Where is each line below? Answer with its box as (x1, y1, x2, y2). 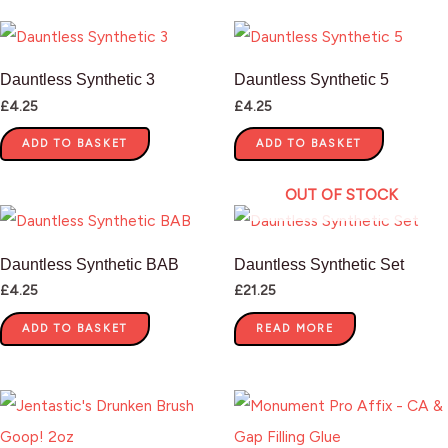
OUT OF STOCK (284, 185, 398, 204)
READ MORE (256, 321, 334, 335)
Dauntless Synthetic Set (234, 255, 404, 273)
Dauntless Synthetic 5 (234, 70, 389, 88)
